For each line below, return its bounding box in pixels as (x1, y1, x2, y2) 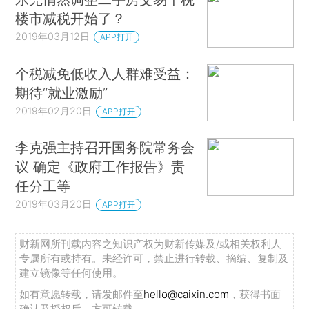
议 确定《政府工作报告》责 (15, 158, 186, 176)
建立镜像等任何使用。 (19, 266, 123, 280)
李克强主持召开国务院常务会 (15, 139, 195, 157)
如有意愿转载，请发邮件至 (19, 288, 144, 301)
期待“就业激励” (15, 83, 108, 101)
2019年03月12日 (15, 30, 90, 43)
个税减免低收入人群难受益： (15, 64, 195, 82)
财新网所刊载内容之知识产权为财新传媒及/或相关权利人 (19, 237, 282, 251)
